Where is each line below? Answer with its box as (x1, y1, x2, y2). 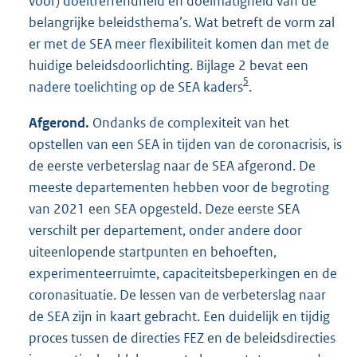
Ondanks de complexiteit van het (89, 113, 289, 131)
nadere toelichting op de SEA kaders (29, 77, 243, 96)
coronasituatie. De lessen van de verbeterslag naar (29, 285, 326, 304)
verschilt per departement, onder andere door (29, 221, 302, 239)
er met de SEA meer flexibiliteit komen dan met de (29, 34, 329, 53)
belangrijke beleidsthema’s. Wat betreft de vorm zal (29, 13, 335, 31)
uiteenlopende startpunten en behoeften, (29, 242, 277, 261)
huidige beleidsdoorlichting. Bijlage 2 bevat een (29, 56, 308, 74)
